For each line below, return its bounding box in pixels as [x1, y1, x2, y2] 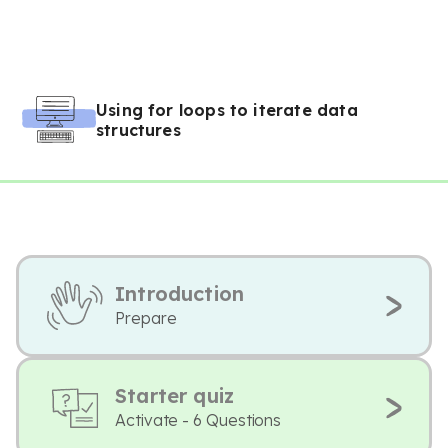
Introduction [115, 281, 245, 306]
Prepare [115, 308, 177, 328]
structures [96, 120, 181, 140]
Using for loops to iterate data [96, 100, 358, 120]
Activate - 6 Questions [115, 410, 282, 430]
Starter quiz [115, 383, 235, 408]
